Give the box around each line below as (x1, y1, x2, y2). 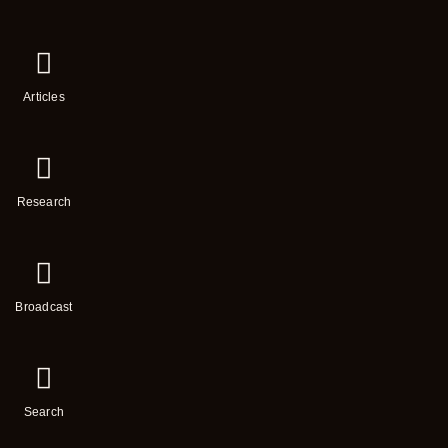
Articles (23, 90, 65, 104)
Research (16, 195, 72, 210)
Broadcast (15, 300, 73, 315)
